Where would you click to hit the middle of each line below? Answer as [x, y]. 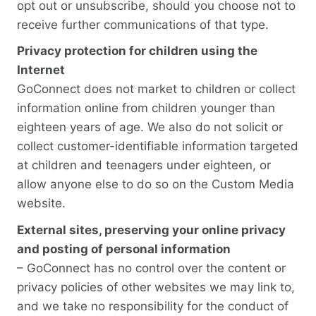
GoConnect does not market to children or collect [156, 89]
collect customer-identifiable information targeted [158, 146]
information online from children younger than [146, 108]
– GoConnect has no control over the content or [151, 268]
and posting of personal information [124, 249]
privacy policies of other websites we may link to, [156, 287]
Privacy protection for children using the [137, 51]
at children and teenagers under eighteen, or [144, 165]
